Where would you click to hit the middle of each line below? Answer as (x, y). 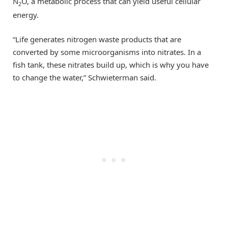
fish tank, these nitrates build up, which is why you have (111, 65)
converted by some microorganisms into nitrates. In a (107, 52)
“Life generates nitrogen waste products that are (97, 39)
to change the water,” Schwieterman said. (84, 78)
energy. (26, 15)
